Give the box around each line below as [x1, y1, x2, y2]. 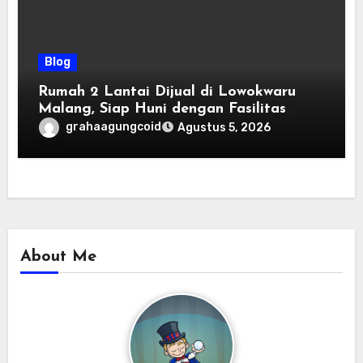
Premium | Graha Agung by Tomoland [38, 118, 301, 135]
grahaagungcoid [66, 120, 162, 135]
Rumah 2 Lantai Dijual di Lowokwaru [38, 84, 297, 100]
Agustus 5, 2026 [177, 121, 271, 135]
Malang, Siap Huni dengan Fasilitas [38, 101, 287, 117]
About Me [19, 249, 96, 266]
